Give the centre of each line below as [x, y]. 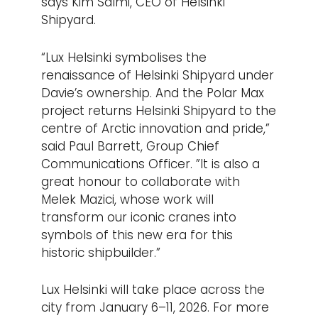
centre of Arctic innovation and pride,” [156, 128]
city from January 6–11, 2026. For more [155, 307]
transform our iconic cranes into [139, 217]
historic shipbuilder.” [101, 252]
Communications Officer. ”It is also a [151, 164]
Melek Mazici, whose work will [128, 199]
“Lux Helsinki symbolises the [124, 57]
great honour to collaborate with [141, 181]
